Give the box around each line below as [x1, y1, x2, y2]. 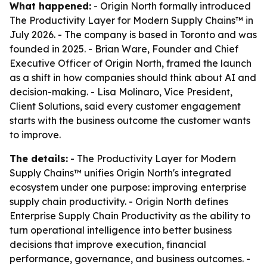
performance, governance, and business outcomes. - [10, 253, 250, 265]
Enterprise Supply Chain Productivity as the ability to [10, 210, 250, 222]
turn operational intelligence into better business [10, 224, 232, 236]
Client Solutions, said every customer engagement [10, 100, 241, 112]
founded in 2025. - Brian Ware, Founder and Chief [10, 43, 238, 55]
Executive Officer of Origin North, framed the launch [10, 57, 252, 69]
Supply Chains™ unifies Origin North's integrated [10, 167, 231, 179]
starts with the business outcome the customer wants [10, 114, 250, 126]
